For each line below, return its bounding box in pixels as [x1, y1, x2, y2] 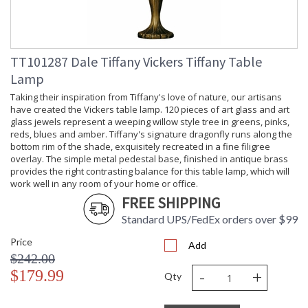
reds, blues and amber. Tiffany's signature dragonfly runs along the [10, 128, 292, 141]
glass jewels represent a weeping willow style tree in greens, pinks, [10, 115, 289, 129]
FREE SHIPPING [122, 193, 220, 213]
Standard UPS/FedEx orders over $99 [122, 212, 298, 226]
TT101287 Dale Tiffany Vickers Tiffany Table [10, 53, 262, 71]
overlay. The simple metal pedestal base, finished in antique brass [10, 153, 288, 166]
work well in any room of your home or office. [10, 177, 198, 190]
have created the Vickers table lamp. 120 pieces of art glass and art [10, 103, 289, 116]
